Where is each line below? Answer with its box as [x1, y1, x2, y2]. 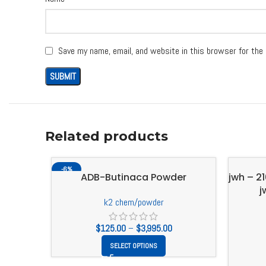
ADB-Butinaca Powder [81, 170, 186, 185]
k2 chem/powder [103, 196, 164, 209]
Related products [45, 128, 168, 145]
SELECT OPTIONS [110, 241, 157, 251]
